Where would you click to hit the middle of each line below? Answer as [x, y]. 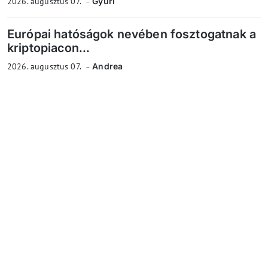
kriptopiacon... [49, 48]
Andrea [108, 66]
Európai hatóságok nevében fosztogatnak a [132, 34]
